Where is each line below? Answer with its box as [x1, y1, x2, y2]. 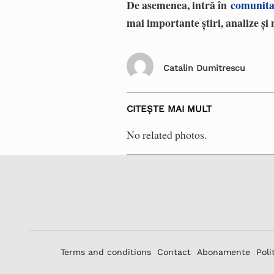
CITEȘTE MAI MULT [127, 103, 212, 114]
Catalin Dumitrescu [163, 62, 246, 73]
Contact [157, 247, 191, 257]
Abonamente [196, 247, 250, 257]
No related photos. [127, 127, 207, 142]
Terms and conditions [60, 247, 151, 257]
